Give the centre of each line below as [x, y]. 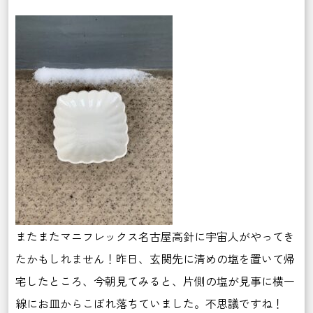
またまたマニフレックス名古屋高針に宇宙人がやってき [155, 236]
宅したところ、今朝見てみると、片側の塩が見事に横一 [155, 281]
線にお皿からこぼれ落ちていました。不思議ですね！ [150, 303]
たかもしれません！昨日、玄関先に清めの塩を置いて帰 [155, 259]
